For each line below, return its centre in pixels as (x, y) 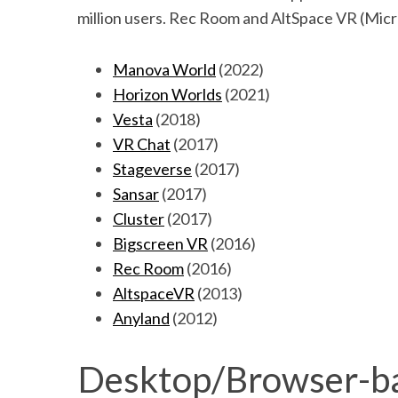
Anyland (141, 318)
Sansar (136, 193)
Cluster (139, 218)
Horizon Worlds (167, 94)
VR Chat (142, 143)
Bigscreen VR (160, 243)
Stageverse (152, 168)
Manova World (164, 69)
